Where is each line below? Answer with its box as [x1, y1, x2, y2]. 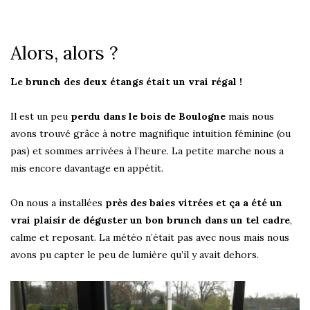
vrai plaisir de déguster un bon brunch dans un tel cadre [10, 214, 290, 227]
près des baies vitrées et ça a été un [105, 197, 282, 210]
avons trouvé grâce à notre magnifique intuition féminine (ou [10, 127, 291, 140]
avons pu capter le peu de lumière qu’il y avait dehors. [10, 248, 259, 262]
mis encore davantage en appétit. [10, 162, 163, 175]
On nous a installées [10, 197, 105, 210]
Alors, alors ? [10, 42, 118, 65]
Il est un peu [10, 110, 71, 123]
